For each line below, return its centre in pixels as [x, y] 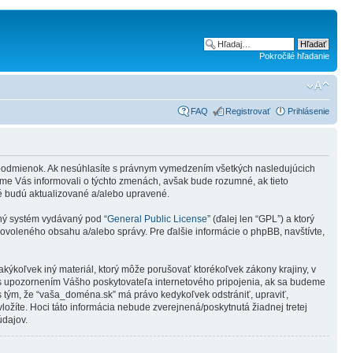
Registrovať [248, 111]
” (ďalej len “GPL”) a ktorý [261, 219]
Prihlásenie [308, 111]
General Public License [157, 219]
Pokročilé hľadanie [294, 56]
